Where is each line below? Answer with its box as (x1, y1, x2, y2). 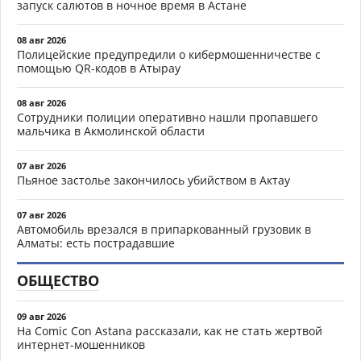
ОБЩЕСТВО (17, 271, 99, 291)
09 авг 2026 (17, 310, 66, 323)
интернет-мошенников (17, 337, 145, 353)
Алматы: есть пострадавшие (17, 235, 175, 251)
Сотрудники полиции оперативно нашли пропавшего (17, 110, 317, 126)
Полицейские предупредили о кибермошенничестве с (17, 47, 321, 63)
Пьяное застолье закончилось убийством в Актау (17, 172, 290, 189)
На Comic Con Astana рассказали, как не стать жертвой (17, 323, 322, 339)
